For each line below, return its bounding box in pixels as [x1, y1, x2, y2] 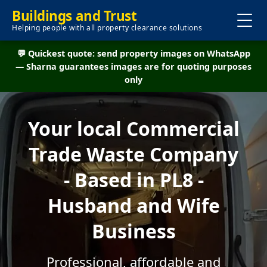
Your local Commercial [27, 116, 240, 141]
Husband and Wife [47, 193, 220, 218]
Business [91, 218, 176, 244]
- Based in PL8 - [63, 167, 204, 193]
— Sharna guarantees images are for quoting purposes [15, 61, 252, 72]
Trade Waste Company [29, 141, 238, 167]
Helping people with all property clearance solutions [12, 23, 203, 33]
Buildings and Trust [12, 7, 137, 25]
